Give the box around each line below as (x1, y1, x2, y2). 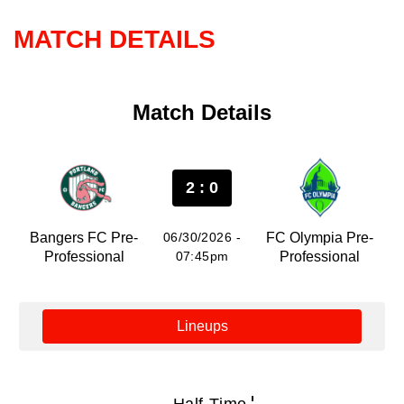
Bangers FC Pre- (30, 230, 139, 245)
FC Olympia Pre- (266, 230, 374, 245)
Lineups (176, 318, 228, 334)
